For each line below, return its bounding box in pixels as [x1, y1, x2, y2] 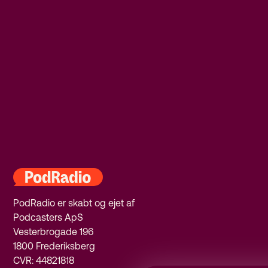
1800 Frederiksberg [13, 240, 96, 252]
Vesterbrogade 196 [13, 226, 94, 237]
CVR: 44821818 [13, 255, 75, 266]
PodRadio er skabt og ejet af [13, 197, 135, 209]
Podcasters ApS [13, 212, 84, 223]
